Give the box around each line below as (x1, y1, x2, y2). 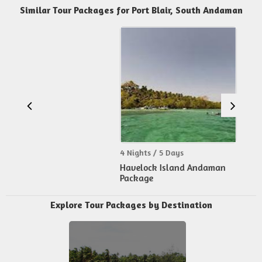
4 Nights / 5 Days (44, 147, 108, 158)
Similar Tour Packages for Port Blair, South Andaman (19, 4, 243, 16)
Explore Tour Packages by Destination (50, 199, 212, 211)
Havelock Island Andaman (44, 162, 150, 174)
